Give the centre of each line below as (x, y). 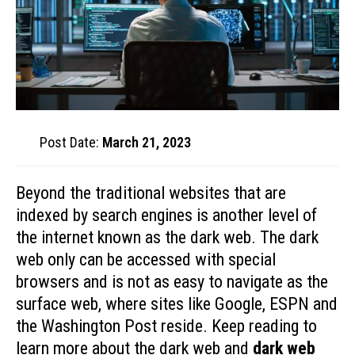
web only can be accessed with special (146, 259)
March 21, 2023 (147, 142)
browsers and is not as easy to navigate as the (172, 281)
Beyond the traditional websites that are (151, 193)
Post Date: (71, 142)
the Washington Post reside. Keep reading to (166, 326)
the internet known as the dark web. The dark (167, 237)
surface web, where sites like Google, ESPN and (177, 303)
